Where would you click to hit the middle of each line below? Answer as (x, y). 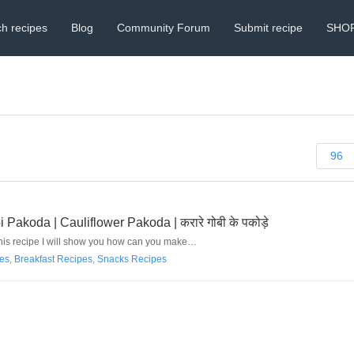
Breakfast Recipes (53, 259)
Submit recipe (269, 28)
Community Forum (164, 28)
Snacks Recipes (132, 259)
